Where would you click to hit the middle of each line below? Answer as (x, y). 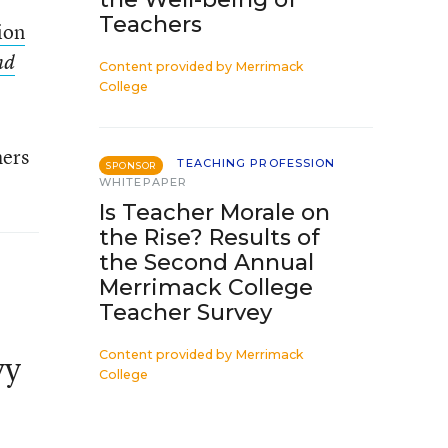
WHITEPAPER (143, 182)
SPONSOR (131, 165)
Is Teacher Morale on (214, 212)
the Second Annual (206, 262)
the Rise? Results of (209, 237)
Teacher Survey (185, 312)
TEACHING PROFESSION (256, 163)
